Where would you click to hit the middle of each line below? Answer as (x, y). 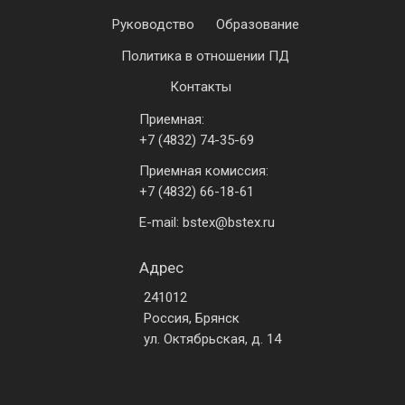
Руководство (153, 24)
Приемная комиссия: (204, 170)
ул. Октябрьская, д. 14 (212, 339)
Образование (258, 24)
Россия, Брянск (192, 318)
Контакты (201, 86)
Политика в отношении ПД (205, 56)
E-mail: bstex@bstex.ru (207, 222)
